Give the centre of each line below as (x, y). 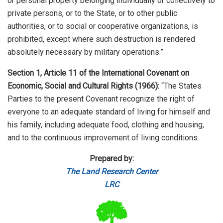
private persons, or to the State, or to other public (92, 13)
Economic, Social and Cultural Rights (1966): (83, 86)
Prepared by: (111, 158)
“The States (180, 86)
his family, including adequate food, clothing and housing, (106, 124)
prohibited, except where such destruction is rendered (101, 39)
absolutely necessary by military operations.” (85, 52)
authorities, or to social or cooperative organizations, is (103, 26)
